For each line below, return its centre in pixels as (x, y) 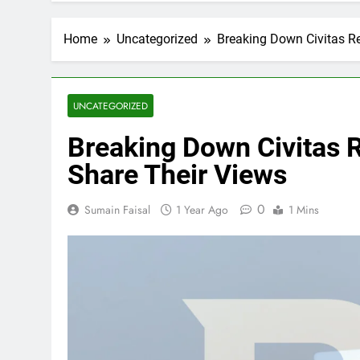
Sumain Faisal (117, 210)
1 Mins (304, 210)
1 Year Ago (202, 210)
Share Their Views (177, 174)
